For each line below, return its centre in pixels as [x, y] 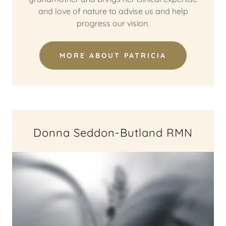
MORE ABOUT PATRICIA [113, 55]
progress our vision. [113, 23]
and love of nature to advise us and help [113, 11]
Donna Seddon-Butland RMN [113, 133]
